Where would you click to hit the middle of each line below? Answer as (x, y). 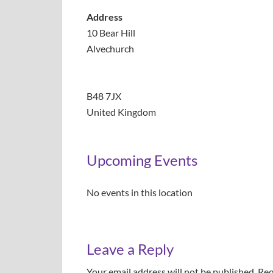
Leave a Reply (130, 249)
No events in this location (140, 192)
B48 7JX (104, 96)
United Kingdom (121, 112)
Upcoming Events (142, 160)
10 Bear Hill (111, 33)
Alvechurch (110, 48)
